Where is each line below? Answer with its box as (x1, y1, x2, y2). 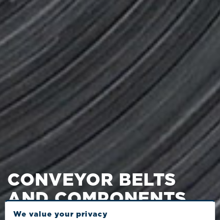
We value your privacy (13, 211, 108, 218)
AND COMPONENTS (7, 191, 187, 208)
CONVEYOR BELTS (7, 172, 176, 189)
